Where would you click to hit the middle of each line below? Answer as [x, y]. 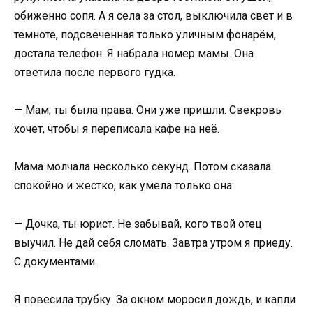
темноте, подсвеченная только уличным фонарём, [145, 34]
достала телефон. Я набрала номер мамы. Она [134, 53]
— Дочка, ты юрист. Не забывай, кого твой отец [138, 224]
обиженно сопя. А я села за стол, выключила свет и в [153, 15]
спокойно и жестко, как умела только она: [124, 186]
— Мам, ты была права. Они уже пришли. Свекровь [148, 110]
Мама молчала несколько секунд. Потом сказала [143, 167]
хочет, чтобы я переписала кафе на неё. [117, 129]
